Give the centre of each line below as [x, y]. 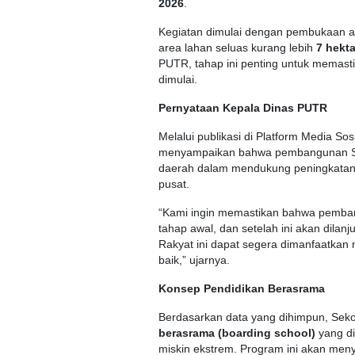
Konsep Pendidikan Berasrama [242, 288]
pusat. [174, 184]
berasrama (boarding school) [237, 333]
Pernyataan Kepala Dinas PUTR [243, 108]
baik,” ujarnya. [194, 260]
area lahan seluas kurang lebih [237, 48]
